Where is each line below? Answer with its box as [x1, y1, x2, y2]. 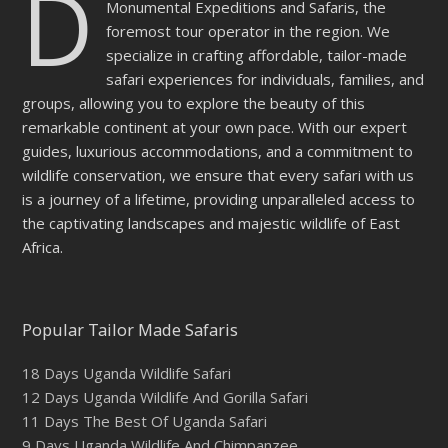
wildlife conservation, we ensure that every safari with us [22, 165, 415, 186]
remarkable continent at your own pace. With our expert [22, 117, 408, 138]
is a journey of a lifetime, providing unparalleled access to [22, 189, 416, 210]
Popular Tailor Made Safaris [22, 319, 239, 342]
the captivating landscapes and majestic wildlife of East [22, 213, 401, 234]
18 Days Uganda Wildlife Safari [22, 363, 232, 384]
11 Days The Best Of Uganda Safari [22, 411, 268, 432]
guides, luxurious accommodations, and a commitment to [22, 141, 414, 162]
